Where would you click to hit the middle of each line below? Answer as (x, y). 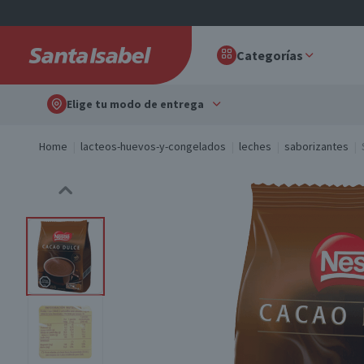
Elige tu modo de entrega (135, 104)
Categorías (270, 55)
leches (255, 146)
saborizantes (316, 146)
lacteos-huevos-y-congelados (153, 146)
